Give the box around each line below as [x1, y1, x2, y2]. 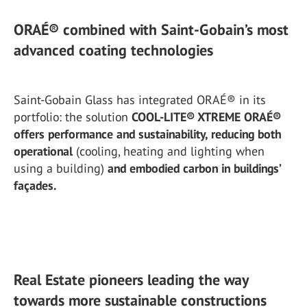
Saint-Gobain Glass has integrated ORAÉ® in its [14, 91, 266, 108]
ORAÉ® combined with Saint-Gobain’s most [14, 19, 288, 39]
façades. [14, 177, 56, 193]
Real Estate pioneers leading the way [14, 269, 248, 289]
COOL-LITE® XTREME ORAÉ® [132, 108, 281, 125]
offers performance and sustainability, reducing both [14, 125, 281, 142]
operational [14, 143, 73, 159]
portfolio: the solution [14, 108, 132, 125]
